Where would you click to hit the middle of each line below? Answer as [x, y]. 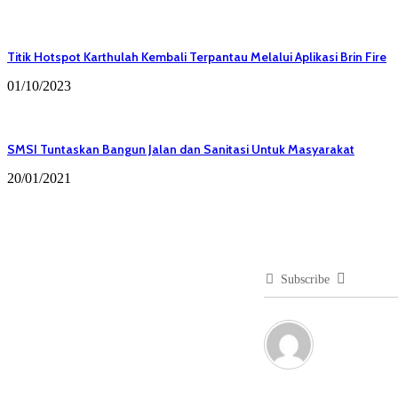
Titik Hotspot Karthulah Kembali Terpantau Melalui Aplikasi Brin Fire [197, 56]
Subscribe [305, 279]
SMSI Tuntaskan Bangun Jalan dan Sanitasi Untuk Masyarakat [181, 149]
